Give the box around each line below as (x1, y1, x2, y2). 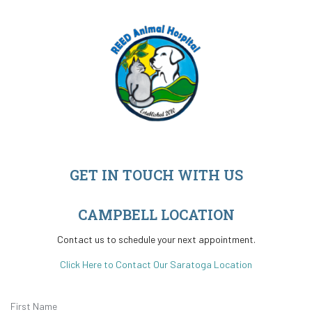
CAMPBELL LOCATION (77, 205, 235, 224)
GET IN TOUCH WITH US (69, 165, 243, 184)
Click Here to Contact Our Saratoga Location (60, 258, 252, 270)
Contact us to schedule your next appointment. (56, 233, 256, 245)
